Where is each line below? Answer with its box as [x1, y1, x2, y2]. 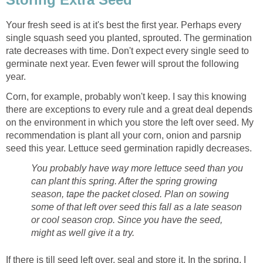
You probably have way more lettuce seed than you [31, 163, 243, 173]
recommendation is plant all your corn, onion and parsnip [6, 130, 241, 140]
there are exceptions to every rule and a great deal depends [6, 104, 252, 114]
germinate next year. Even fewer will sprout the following [6, 58, 239, 69]
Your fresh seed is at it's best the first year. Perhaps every [6, 19, 241, 30]
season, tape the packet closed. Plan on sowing [31, 188, 229, 199]
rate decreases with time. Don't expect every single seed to [6, 45, 249, 56]
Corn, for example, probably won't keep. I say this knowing [6, 91, 247, 102]
